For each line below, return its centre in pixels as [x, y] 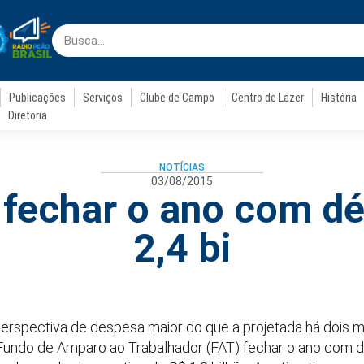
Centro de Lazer [268, 97]
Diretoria [27, 115]
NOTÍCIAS [182, 167]
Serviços [103, 97]
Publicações [38, 97]
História [339, 97]
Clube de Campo [178, 97]
